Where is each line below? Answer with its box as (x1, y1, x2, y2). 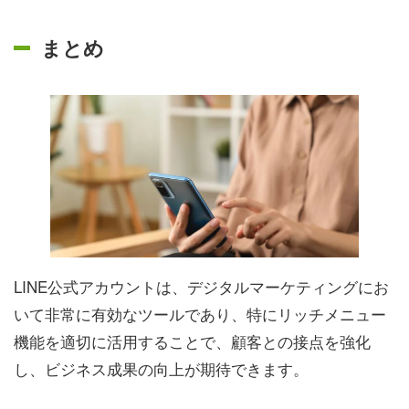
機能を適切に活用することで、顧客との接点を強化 (14, 329, 371, 352)
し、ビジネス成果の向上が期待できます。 (14, 356, 309, 380)
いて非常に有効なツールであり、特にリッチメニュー (14, 301, 386, 325)
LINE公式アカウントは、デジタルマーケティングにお (14, 274, 389, 298)
